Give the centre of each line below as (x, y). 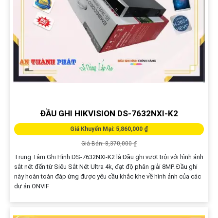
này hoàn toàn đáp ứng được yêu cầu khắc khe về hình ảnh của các (107, 176)
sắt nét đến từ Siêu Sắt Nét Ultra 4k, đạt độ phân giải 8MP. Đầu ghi (106, 166)
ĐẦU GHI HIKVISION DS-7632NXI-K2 (109, 113)
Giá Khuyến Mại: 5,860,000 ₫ (109, 129)
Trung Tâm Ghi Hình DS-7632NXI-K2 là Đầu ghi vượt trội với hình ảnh (109, 157)
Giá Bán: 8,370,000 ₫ (109, 143)
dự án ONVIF (31, 186)
